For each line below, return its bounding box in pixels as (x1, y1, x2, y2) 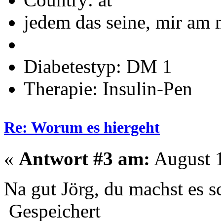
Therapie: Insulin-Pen (24, 77, 192, 99)
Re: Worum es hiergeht (4, 118, 160, 136)
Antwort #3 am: (19, 147, 150, 169)
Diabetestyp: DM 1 (24, 55, 172, 77)
